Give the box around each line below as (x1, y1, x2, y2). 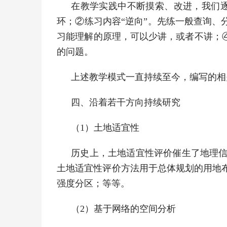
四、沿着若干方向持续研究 (71, 97, 181, 107)
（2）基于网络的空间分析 (71, 204, 176, 214)
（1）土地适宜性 (71, 123, 140, 133)
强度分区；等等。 (57, 178, 130, 188)
